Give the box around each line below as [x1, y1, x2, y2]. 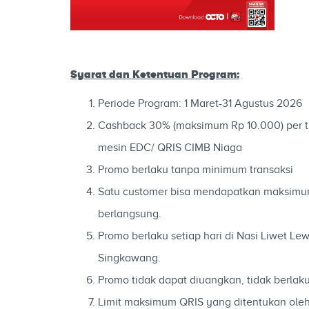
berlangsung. [98, 208, 161, 220]
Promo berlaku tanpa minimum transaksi [98, 163, 293, 176]
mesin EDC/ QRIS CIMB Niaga [98, 141, 242, 154]
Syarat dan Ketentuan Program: [70, 68, 239, 81]
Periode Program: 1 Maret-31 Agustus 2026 [98, 97, 302, 110]
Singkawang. [98, 252, 161, 264]
